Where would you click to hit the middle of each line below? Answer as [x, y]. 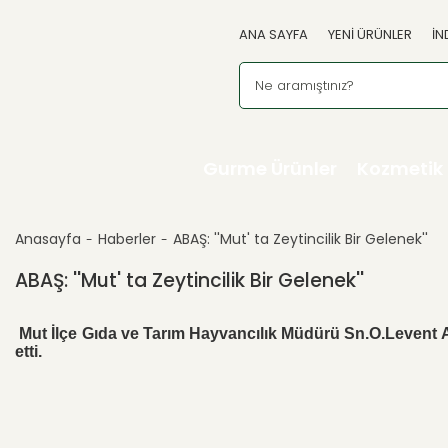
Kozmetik [400, 168]
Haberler [127, 239]
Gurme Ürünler [270, 168]
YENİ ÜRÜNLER [370, 34]
